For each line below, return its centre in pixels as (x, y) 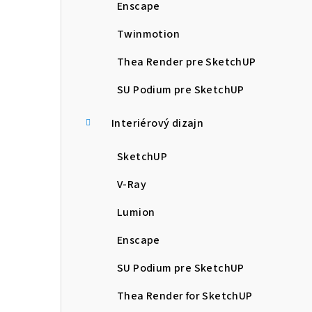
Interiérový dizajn (158, 124)
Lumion (136, 213)
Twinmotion (148, 34)
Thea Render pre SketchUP (187, 62)
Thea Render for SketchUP (185, 296)
